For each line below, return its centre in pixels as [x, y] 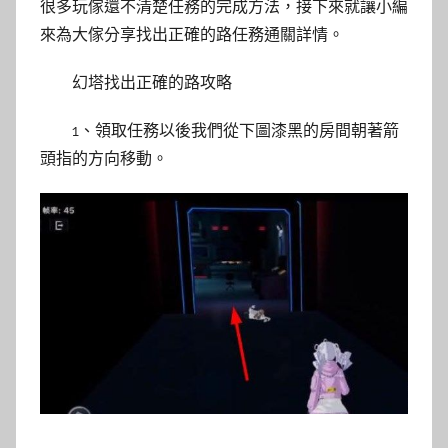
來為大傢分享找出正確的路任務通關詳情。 [192, 34]
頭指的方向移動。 [104, 158]
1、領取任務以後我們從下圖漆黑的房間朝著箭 [235, 130]
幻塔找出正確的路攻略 [152, 82]
